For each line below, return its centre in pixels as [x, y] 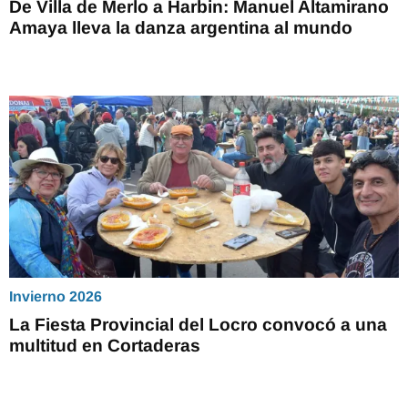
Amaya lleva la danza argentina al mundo [181, 27]
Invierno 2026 [56, 296]
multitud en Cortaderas [105, 345]
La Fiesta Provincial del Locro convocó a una [198, 324]
